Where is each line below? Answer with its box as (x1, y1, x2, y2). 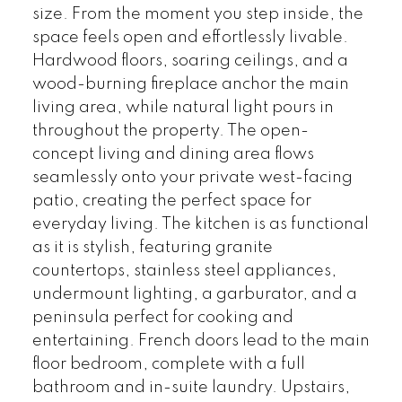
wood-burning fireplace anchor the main (31, 75, 349, 92)
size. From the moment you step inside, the (31, 5, 363, 22)
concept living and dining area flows (31, 145, 314, 162)
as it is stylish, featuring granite (31, 239, 273, 256)
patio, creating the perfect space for (31, 192, 311, 209)
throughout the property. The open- (31, 122, 309, 139)
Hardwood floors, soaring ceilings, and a (31, 52, 348, 69)
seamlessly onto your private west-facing (31, 169, 353, 186)
